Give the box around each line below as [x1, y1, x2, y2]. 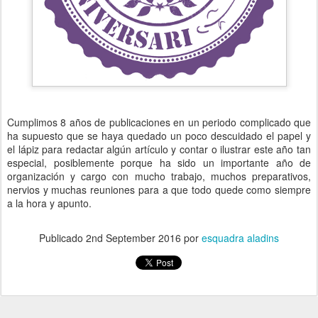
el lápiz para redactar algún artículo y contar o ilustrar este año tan [7, 142, 311, 156]
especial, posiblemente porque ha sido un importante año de [7, 155, 311, 170]
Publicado [39, 231, 86, 245]
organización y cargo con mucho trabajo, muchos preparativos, [7, 169, 311, 183]
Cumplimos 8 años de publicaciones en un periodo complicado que [7, 115, 311, 129]
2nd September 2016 [86, 231, 181, 245]
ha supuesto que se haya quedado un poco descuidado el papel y [7, 128, 311, 143]
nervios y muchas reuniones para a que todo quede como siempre [7, 182, 311, 197]
